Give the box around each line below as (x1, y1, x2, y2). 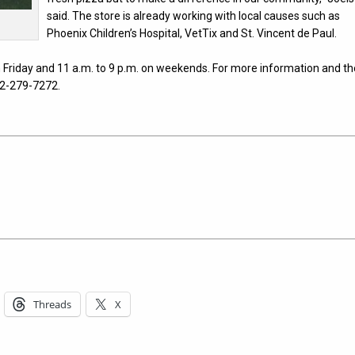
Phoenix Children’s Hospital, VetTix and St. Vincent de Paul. (47, 26, 338, 40)
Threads (33, 297, 72, 312)
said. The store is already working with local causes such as (47, 9, 341, 22)
